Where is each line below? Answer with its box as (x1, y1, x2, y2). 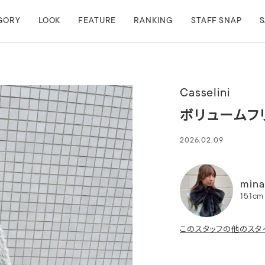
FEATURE (78, 17, 117, 25)
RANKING (134, 17, 174, 25)
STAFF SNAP (191, 17, 242, 25)
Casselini (180, 88, 230, 99)
